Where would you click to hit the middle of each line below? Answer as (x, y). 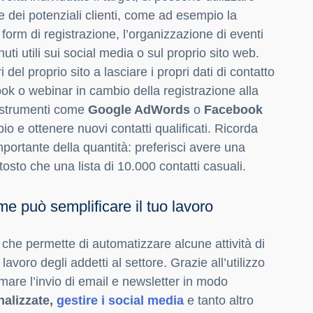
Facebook (233, 110)
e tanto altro (219, 301)
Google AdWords (139, 110)
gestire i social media (120, 301)
